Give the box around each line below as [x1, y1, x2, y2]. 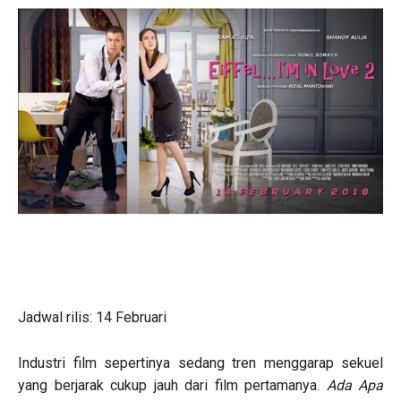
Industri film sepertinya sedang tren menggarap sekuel [18, 354, 383, 371]
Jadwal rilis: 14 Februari [18, 308, 166, 326]
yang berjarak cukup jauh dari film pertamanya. [18, 376, 327, 394]
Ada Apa [326, 376, 383, 394]
